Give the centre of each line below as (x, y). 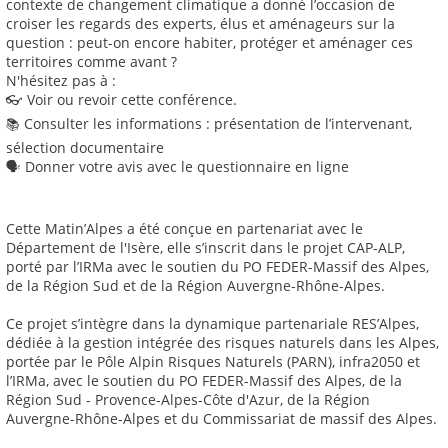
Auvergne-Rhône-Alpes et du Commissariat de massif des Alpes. (221, 419)
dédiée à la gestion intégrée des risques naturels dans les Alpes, (222, 343)
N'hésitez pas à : (61, 81)
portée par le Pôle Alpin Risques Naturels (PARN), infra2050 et (213, 362)
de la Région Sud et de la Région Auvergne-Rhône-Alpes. (195, 286)
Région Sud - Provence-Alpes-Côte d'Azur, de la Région (188, 400)
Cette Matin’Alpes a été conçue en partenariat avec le (184, 229)
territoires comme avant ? (91, 62)
